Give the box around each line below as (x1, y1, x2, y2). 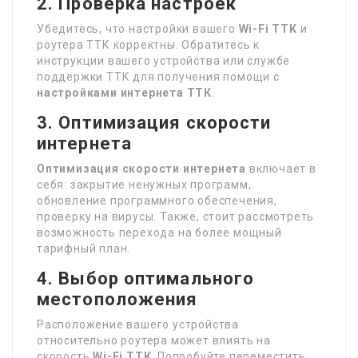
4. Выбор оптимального (37, 268, 255, 288)
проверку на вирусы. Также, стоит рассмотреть (37, 209, 315, 223)
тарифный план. (37, 241, 131, 255)
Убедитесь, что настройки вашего (37, 22, 239, 35)
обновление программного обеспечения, (37, 193, 277, 207)
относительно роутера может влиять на (37, 333, 271, 347)
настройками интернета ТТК (37, 86, 212, 99)
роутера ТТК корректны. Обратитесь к (37, 38, 260, 51)
